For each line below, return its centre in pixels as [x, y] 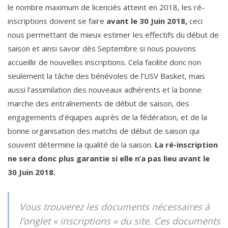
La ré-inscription [186, 145]
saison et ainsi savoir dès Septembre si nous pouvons [102, 49]
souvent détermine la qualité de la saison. [81, 145]
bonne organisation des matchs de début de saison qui [104, 131]
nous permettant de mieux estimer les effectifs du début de [113, 35]
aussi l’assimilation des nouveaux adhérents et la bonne [105, 90]
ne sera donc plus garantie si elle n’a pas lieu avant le [109, 159]
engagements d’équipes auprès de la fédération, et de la [107, 117]
